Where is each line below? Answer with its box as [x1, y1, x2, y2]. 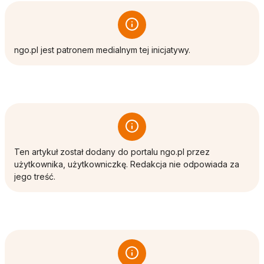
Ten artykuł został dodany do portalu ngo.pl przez [14, 146, 210, 157]
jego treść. [14, 171, 55, 181]
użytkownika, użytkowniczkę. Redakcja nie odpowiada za [14, 159, 239, 169]
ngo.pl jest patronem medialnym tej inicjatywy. [14, 44, 190, 55]
